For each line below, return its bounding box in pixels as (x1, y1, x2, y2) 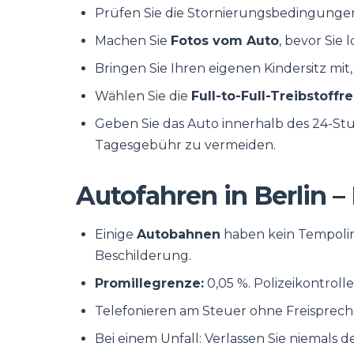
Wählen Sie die (95, 88, 191, 104)
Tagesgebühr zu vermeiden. (95, 137, 276, 153)
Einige (95, 227, 137, 242)
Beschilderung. (95, 248, 191, 263)
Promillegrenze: (95, 276, 204, 291)
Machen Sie (95, 33, 171, 48)
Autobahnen (137, 227, 220, 242)
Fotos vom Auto (171, 33, 279, 48)
